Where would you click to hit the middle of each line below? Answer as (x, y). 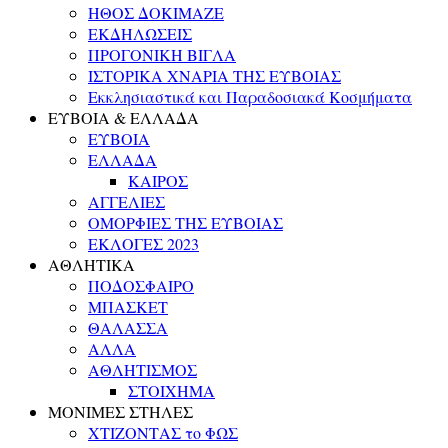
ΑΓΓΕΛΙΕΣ (126, 201)
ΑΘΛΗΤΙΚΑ (91, 264)
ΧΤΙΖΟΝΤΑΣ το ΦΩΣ (163, 432)
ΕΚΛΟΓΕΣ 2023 (143, 243)
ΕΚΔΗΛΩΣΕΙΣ (140, 33)
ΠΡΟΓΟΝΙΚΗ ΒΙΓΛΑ (162, 54)
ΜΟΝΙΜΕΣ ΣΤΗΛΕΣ (120, 411)
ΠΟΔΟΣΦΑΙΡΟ (141, 285)
